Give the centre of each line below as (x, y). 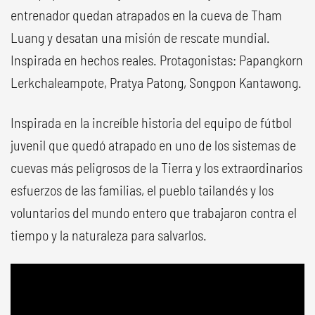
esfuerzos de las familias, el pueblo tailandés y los (142, 190)
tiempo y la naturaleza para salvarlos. (109, 235)
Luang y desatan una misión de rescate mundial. (140, 38)
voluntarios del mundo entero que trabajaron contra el (154, 213)
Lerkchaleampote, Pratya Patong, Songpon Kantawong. (156, 83)
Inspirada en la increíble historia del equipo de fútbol (151, 123)
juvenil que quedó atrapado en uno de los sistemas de (153, 145)
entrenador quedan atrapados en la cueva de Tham (146, 15)
